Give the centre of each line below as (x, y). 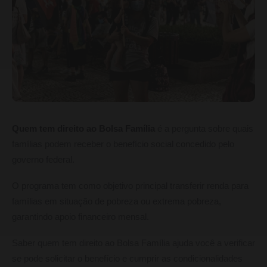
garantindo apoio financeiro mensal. (80, 217)
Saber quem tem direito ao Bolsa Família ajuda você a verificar (133, 243)
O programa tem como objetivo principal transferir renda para (130, 186)
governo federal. (43, 160)
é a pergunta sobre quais (204, 129)
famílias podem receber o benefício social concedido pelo (123, 145)
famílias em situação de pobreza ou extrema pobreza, (117, 202)
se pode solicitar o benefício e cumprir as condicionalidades (127, 259)
